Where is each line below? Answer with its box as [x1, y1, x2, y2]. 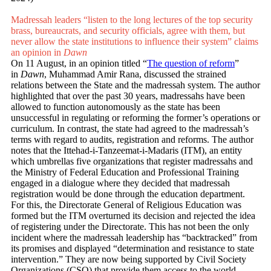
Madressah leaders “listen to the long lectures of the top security [11, 15, 253, 25]
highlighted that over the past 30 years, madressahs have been [11, 91, 245, 102]
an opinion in [11, 47, 64, 58]
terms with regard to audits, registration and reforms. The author [11, 134, 253, 145]
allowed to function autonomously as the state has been [11, 102, 220, 113]
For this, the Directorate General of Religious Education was [11, 200, 241, 211]
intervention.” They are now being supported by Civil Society [11, 254, 246, 265]
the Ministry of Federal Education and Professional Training [11, 167, 239, 178]
